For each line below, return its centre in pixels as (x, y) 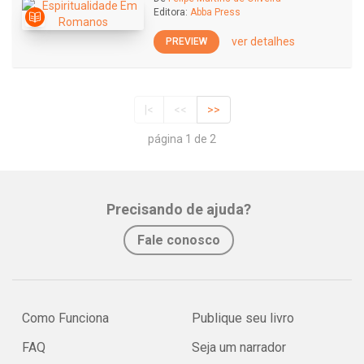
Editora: (171, 12)
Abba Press (215, 12)
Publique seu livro (243, 318)
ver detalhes (263, 41)
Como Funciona (65, 318)
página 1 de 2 (182, 139)
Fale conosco (179, 240)
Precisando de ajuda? (179, 210)
